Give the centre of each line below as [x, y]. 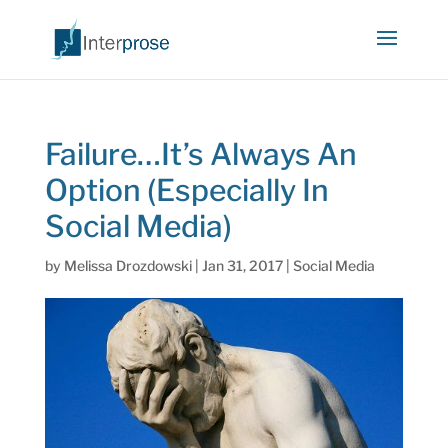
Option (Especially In [186, 190]
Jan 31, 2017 [242, 265]
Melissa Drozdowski [127, 265]
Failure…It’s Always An [200, 154]
